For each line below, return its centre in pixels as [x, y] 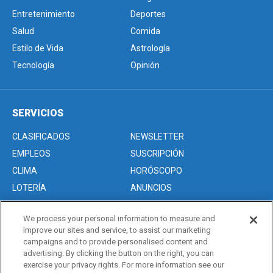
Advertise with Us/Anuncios [66, 250]
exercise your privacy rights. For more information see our [124, 265]
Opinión [145, 65]
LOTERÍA [29, 188]
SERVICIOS [38, 113]
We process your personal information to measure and [119, 218]
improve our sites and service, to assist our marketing [117, 230]
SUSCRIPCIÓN [157, 154]
